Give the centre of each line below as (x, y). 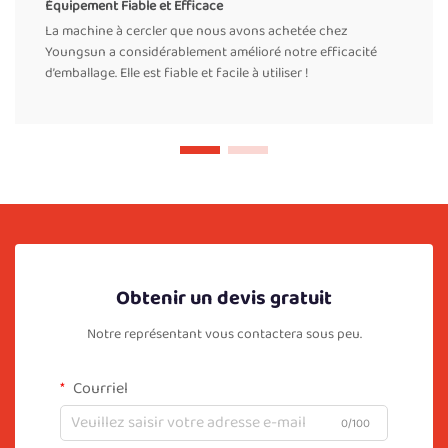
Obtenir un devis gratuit (224, 297)
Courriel (99, 388)
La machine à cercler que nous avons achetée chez (196, 30)
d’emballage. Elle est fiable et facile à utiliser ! (177, 72)
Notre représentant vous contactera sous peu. (224, 333)
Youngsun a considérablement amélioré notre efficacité (211, 51)
